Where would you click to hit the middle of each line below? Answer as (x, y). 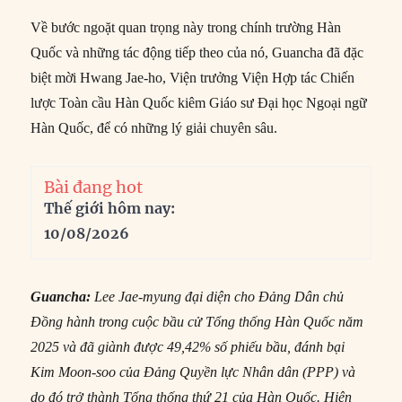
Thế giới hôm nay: (110, 208)
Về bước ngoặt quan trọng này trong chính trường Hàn (186, 27)
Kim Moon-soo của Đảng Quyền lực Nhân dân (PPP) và (193, 371)
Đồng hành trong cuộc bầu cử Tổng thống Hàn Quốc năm (197, 321)
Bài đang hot (94, 187)
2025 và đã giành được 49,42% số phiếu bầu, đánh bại (188, 346)
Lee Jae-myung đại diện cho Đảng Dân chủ (218, 296)
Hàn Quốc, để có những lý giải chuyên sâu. (154, 127)
